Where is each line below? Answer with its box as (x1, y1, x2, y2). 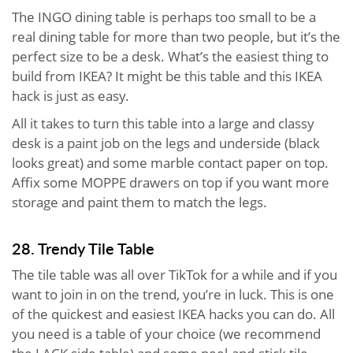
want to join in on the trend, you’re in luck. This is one (12, 285, 334, 304)
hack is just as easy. (12, 87, 132, 106)
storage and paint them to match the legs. (12, 193, 270, 212)
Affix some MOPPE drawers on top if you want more (12, 173, 329, 192)
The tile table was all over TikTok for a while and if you (12, 266, 337, 284)
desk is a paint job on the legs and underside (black (12, 134, 320, 153)
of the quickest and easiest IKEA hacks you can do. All (12, 305, 335, 324)
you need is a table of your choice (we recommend (12, 325, 321, 344)
